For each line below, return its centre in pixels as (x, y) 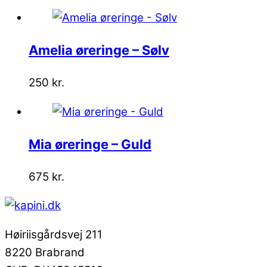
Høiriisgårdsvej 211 (54, 235)
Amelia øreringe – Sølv (99, 50)
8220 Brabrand (45, 253)
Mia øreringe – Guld (90, 144)
